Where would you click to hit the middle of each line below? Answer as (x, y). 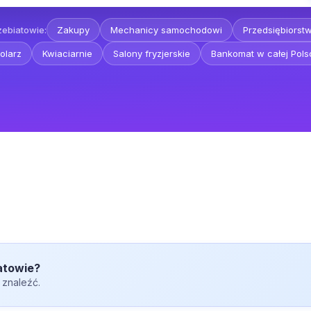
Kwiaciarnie (67, 53)
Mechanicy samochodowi (166, 30)
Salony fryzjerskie (151, 53)
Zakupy (73, 30)
